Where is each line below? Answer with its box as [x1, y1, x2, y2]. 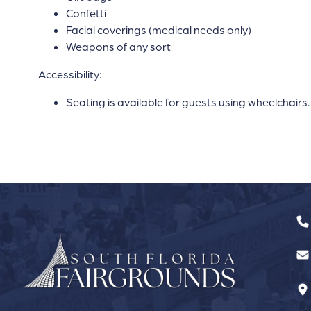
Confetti [65, 6, 106, 20]
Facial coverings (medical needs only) [65, 23, 251, 37]
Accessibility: [37, 67, 101, 81]
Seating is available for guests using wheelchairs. [65, 95, 310, 109]
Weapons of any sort [65, 40, 171, 53]
